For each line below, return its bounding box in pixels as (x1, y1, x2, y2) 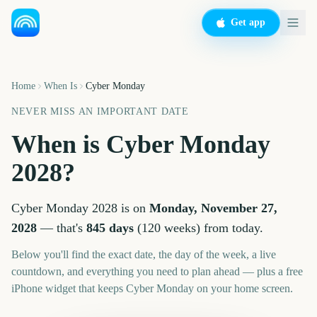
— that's (37, 221, 83, 235)
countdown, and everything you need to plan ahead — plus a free (11, 265, 303, 277)
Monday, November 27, (149, 201, 277, 215)
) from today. (196, 221, 263, 235)
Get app (231, 17, 265, 28)
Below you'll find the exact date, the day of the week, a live (11, 248, 276, 260)
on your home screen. (194, 282, 293, 294)
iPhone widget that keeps (11, 282, 126, 294)
